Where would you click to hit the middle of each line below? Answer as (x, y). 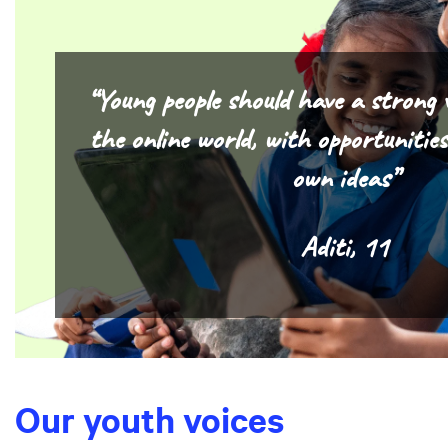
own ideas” (343, 179)
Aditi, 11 (343, 248)
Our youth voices (149, 420)
